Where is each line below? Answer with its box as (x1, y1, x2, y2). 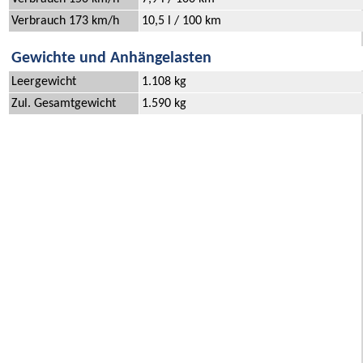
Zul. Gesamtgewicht (11, 97, 116, 111)
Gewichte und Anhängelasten (11, 50, 211, 67)
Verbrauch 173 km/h (11, 15, 119, 28)
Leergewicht (11, 75, 76, 89)
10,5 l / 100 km (142, 15, 221, 28)
